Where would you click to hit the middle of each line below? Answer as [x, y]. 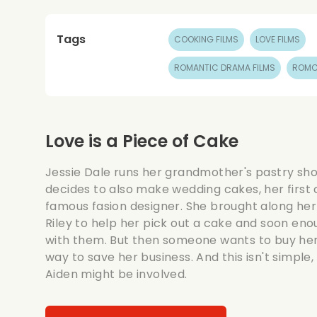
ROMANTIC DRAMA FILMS [225, 68]
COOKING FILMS [207, 39]
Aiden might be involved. [116, 274]
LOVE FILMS [278, 39]
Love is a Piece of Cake [142, 141]
